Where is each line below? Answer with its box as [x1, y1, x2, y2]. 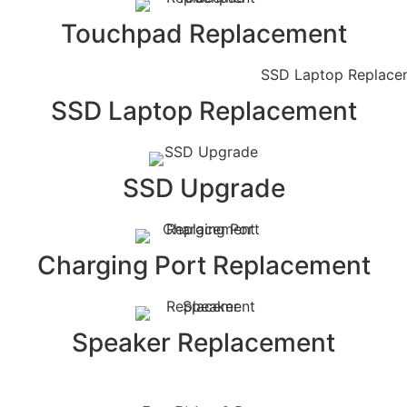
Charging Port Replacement [36, 250, 371, 282]
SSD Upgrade [122, 173, 285, 204]
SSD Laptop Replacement [50, 95, 357, 127]
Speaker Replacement [72, 327, 335, 359]
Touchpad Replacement [60, 18, 347, 50]
